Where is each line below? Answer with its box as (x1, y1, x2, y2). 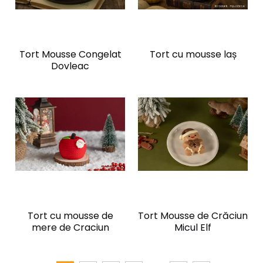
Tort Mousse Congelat (19, 48, 122, 61)
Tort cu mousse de (27, 209, 113, 222)
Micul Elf (174, 221, 211, 234)
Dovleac (51, 59, 89, 73)
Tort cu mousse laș (149, 48, 237, 61)
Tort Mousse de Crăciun (138, 209, 248, 222)
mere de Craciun (31, 221, 109, 234)
